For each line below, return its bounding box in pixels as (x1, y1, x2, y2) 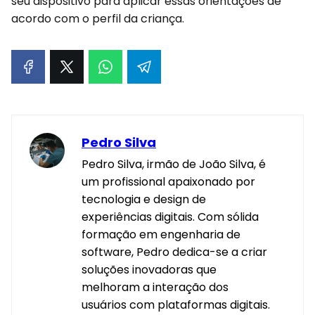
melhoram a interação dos (82, 278, 229, 295)
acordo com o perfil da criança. (11, 10, 184, 27)
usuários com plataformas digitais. (82, 296, 270, 313)
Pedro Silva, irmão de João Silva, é (82, 155, 266, 172)
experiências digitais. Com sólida (82, 208, 259, 225)
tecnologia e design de (82, 191, 206, 207)
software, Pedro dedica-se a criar (82, 243, 267, 260)
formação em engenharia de (82, 226, 240, 243)
